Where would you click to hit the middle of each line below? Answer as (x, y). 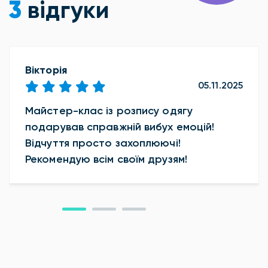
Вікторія (46, 70)
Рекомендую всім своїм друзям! (106, 159)
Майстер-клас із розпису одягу (109, 111)
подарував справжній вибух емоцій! (120, 127)
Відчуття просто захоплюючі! (103, 143)
